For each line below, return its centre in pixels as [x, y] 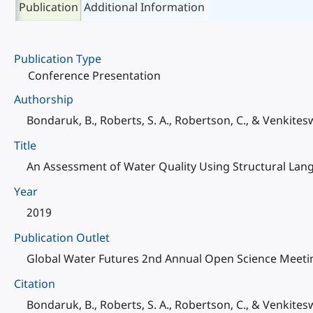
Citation [35, 284]
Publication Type [58, 59]
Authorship [44, 99]
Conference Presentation [94, 75]
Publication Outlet [62, 238]
